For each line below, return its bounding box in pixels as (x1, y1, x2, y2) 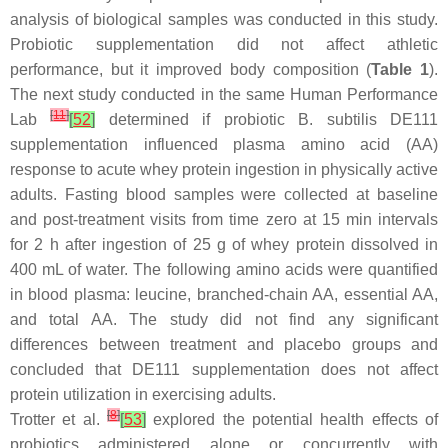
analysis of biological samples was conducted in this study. (10, 11, 438, 28)
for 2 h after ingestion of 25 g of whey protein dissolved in (10, 236, 438, 253)
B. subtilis (298, 111, 377, 128)
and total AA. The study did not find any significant (10, 311, 438, 328)
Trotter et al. (10, 411, 107, 428)
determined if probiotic (95, 111, 299, 128)
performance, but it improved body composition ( (10, 61, 372, 78)
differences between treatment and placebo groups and (10, 336, 438, 353)
